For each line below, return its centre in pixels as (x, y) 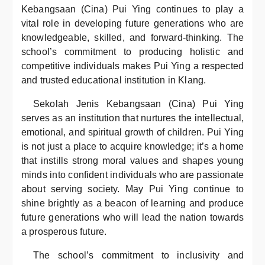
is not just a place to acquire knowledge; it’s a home (132, 146)
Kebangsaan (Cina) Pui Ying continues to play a (132, 9)
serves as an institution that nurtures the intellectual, (132, 118)
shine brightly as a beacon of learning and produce (132, 203)
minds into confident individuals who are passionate (132, 175)
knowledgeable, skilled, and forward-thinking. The (132, 38)
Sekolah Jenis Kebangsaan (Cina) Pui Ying (138, 104)
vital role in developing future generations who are (132, 23)
